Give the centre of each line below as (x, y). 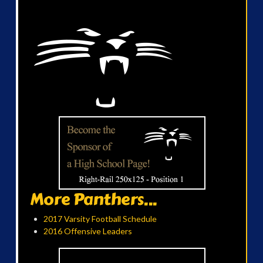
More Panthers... (93, 200)
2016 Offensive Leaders (88, 231)
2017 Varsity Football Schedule (100, 218)
